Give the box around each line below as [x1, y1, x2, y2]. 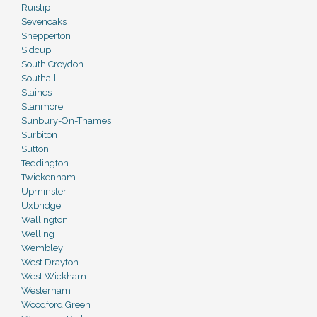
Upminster [21, 186, 67, 197]
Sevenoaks [21, 16, 67, 27]
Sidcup [21, 45, 51, 55]
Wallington [21, 214, 68, 225]
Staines [21, 87, 52, 98]
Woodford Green [21, 299, 91, 310]
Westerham [21, 285, 71, 296]
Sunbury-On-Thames [21, 115, 111, 126]
